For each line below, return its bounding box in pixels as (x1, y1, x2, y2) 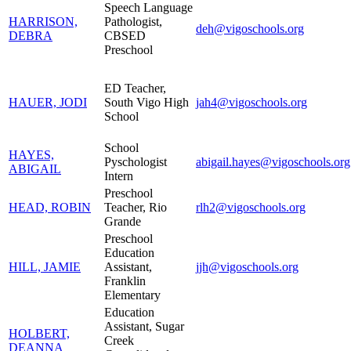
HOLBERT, (9, 326, 70, 340)
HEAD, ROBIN (9, 200, 91, 214)
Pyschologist (104, 154, 167, 168)
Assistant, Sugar (104, 319, 184, 333)
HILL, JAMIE (9, 259, 81, 273)
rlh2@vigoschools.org (196, 200, 306, 214)
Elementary (104, 288, 161, 302)
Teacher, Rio (104, 200, 167, 214)
